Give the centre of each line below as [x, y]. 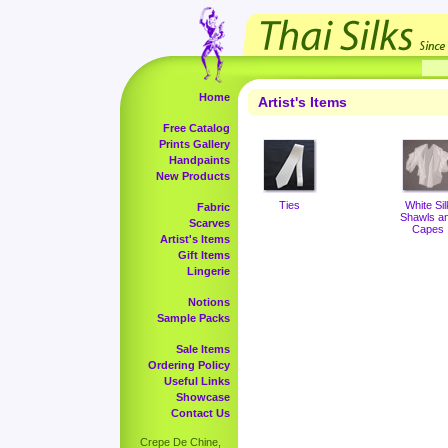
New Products [193, 176]
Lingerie [208, 271]
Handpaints [199, 160]
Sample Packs [193, 318]
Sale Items [203, 349]
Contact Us [200, 413]
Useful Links [197, 381]
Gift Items [204, 255]
